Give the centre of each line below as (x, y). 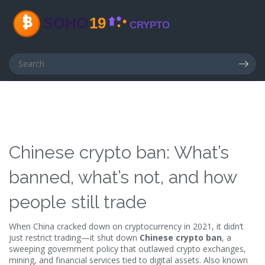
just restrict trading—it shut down (74, 237)
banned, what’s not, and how (123, 177)
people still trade (78, 202)
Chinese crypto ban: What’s (119, 152)
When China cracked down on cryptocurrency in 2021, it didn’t (126, 226)
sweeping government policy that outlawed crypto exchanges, (127, 249)
